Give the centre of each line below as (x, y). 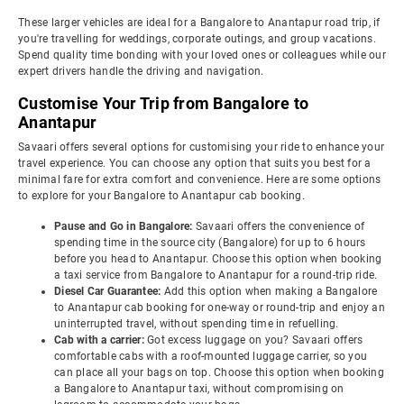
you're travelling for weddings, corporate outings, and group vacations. (197, 39)
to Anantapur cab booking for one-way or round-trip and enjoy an (220, 308)
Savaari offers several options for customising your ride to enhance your (201, 147)
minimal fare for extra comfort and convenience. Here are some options (200, 179)
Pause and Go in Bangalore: (125, 226)
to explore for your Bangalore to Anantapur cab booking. (161, 196)
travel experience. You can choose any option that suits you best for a (195, 163)
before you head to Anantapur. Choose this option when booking (218, 259)
